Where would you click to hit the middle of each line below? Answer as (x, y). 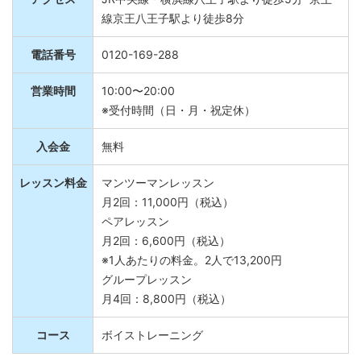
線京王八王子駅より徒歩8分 (173, 28)
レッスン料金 (53, 193)
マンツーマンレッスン (164, 193)
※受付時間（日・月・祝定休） (178, 120)
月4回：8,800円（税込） (166, 309)
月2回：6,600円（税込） (166, 251)
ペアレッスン (141, 231)
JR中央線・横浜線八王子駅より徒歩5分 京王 (217, 9)
